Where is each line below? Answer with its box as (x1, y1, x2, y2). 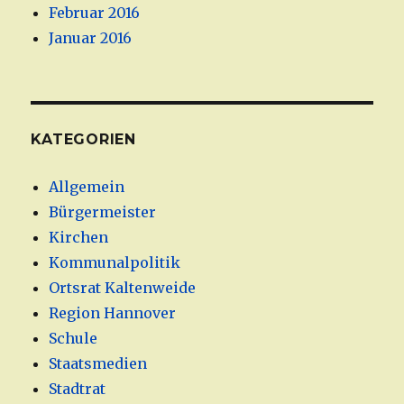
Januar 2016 (49, 29, 133, 48)
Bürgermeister (49, 203, 157, 222)
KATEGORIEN (31, 131, 136, 149)
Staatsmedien (49, 354, 148, 373)
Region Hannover (49, 304, 177, 323)
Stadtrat (49, 380, 106, 399)
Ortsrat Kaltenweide (49, 279, 197, 298)
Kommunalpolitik (49, 253, 181, 272)
